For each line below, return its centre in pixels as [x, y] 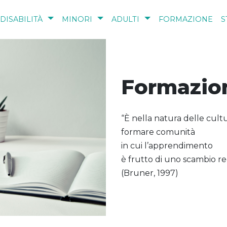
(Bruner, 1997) [150, 173]
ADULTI [125, 20]
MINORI [77, 20]
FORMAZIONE [185, 20]
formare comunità [158, 132]
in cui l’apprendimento [167, 146]
